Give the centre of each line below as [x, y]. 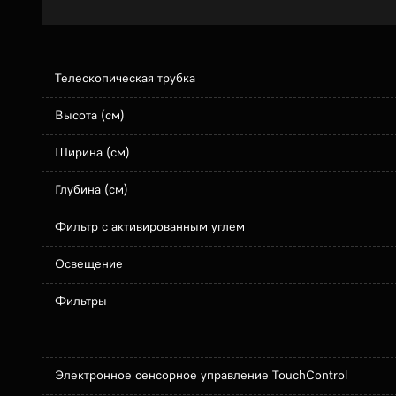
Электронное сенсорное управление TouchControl [201, 376]
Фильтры [81, 301]
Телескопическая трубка [125, 79]
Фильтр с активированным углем [150, 227]
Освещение [89, 264]
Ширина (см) [92, 153]
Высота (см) [90, 116]
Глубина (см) [91, 190]
